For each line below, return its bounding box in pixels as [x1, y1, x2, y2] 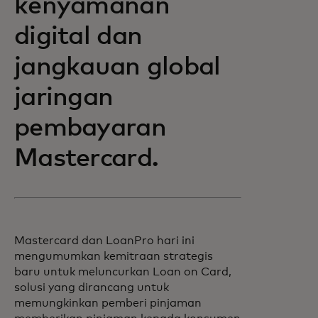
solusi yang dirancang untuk [14, 282, 169, 293]
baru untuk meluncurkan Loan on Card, [14, 266, 231, 278]
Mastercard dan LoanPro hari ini [14, 235, 194, 246]
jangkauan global [14, 55, 221, 80]
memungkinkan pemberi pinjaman [14, 297, 202, 309]
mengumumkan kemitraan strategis [14, 251, 213, 262]
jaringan [14, 85, 114, 111]
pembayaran [14, 116, 166, 141]
